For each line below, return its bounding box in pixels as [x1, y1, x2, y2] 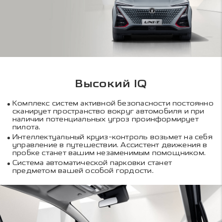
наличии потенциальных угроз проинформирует [12, 114, 199, 123]
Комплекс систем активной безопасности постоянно [12, 99, 214, 108]
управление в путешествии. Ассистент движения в [12, 141, 208, 150]
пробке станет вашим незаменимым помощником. [12, 149, 206, 158]
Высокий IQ [75, 77, 147, 91]
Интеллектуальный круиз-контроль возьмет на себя [12, 133, 213, 142]
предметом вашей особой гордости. [12, 166, 154, 175]
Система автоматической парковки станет [12, 159, 172, 167]
